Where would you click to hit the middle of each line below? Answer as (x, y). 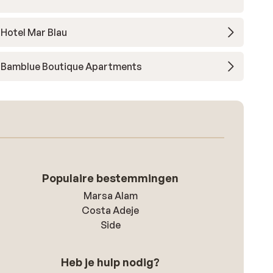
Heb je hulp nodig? (111, 262)
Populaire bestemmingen (111, 178)
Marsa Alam (110, 196)
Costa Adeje (111, 210)
